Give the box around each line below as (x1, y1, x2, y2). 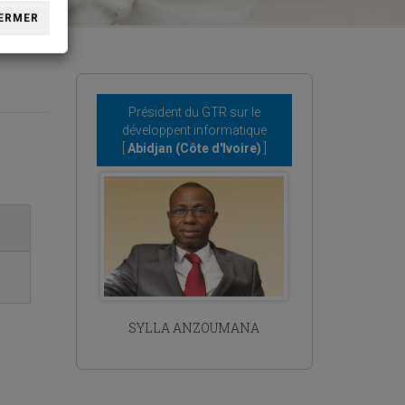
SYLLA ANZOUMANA (128, 319, 260, 337)
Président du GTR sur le (127, 105, 260, 119)
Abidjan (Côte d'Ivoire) (124, 141, 264, 155)
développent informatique (121, 123, 267, 137)
